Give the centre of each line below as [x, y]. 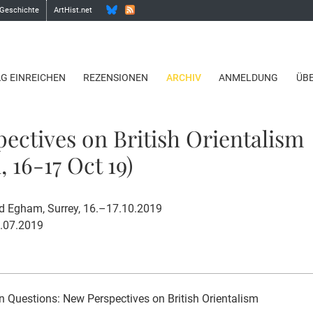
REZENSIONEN [116, 78]
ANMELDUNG [249, 78]
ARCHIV [183, 78]
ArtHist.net [73, 10]
